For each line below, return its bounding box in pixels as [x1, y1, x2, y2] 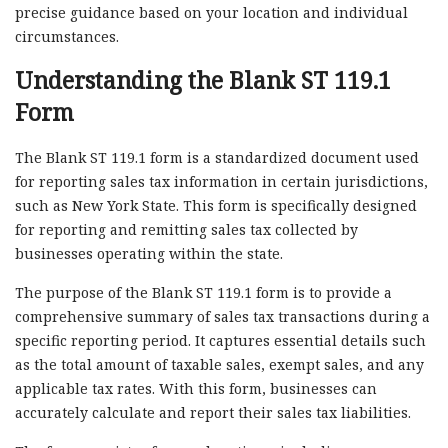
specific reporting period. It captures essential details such [15, 331, 426, 351]
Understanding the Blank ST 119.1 [15, 64, 391, 97]
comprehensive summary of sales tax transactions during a [15, 307, 430, 327]
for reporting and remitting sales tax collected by [15, 220, 358, 240]
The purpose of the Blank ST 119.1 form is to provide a [15, 283, 392, 303]
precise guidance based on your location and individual [15, 3, 408, 23]
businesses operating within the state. [15, 244, 283, 264]
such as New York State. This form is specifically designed [15, 196, 417, 216]
